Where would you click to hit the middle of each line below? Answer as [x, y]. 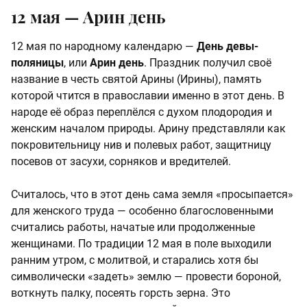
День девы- [228, 47]
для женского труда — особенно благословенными [142, 211]
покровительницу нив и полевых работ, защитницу [141, 145]
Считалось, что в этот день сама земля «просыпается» [152, 195]
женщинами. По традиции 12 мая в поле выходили [141, 244]
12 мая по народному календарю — [104, 47]
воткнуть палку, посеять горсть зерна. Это [121, 293]
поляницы [37, 63]
